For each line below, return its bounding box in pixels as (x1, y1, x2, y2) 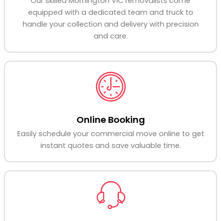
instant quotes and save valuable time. (40, 141, 181, 151)
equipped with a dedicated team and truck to (28, 7, 193, 18)
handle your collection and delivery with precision (22, 19, 199, 30)
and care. (93, 31, 128, 41)
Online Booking (76, 113, 145, 126)
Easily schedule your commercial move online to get (17, 129, 204, 139)
